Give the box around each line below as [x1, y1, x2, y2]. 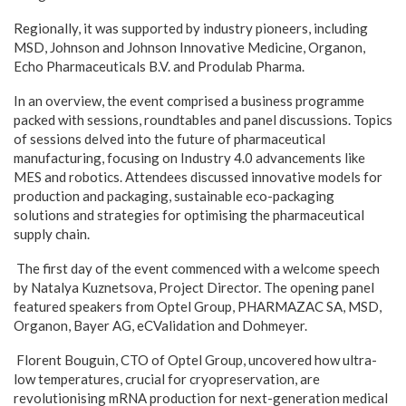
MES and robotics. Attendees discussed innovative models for [14, 168, 382, 185]
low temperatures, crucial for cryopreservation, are [14, 370, 320, 387]
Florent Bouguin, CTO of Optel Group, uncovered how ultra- [14, 351, 377, 368]
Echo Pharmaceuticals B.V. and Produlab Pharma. [14, 57, 304, 74]
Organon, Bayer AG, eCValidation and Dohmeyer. [14, 316, 307, 333]
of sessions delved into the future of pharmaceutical [14, 130, 325, 147]
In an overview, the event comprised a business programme [14, 92, 364, 109]
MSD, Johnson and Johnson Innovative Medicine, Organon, [14, 38, 365, 55]
